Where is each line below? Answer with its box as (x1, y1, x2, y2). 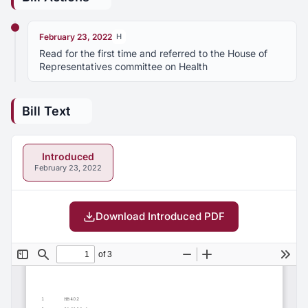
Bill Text (22, 104, 70, 118)
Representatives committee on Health (39, 60, 208, 72)
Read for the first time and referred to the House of (39, 47, 267, 59)
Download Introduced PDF (96, 210, 225, 223)
